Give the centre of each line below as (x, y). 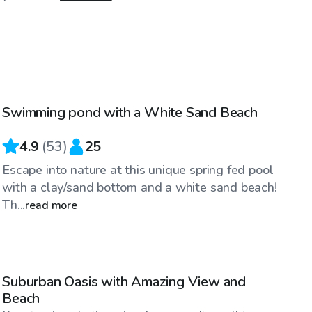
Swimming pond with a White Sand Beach (130, 112)
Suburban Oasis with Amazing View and (124, 281)
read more (51, 205)
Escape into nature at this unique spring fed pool (138, 170)
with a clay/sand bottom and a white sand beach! (140, 187)
